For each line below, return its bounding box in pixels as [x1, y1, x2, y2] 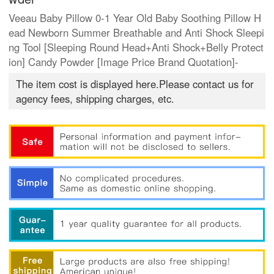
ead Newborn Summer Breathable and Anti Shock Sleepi [9, 25, 265, 40]
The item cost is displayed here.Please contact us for [16, 76, 254, 92]
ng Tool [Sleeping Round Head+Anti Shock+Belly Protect [9, 40, 264, 55]
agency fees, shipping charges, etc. [16, 91, 175, 106]
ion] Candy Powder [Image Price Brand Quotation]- [9, 54, 239, 70]
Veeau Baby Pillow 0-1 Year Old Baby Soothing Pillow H [9, 10, 262, 26]
